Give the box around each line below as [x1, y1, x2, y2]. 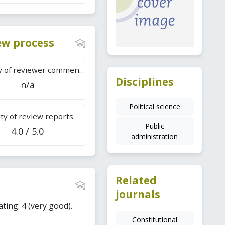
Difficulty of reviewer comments [79, 65, 85, 75]
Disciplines [115, 74, 174, 89]
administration [131, 132, 178, 142]
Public [145, 121, 164, 131]
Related [115, 173, 157, 188]
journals [115, 187, 160, 202]
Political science [129, 102, 180, 112]
